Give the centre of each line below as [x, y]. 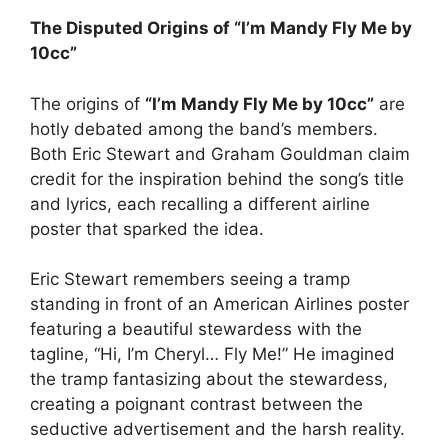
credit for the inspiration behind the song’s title [217, 178]
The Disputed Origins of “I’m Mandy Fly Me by [221, 28]
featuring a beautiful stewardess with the [196, 329]
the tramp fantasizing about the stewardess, [209, 379]
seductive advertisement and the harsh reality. [217, 429]
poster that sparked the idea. [147, 228]
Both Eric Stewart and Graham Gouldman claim [220, 153]
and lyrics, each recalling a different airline [200, 203]
